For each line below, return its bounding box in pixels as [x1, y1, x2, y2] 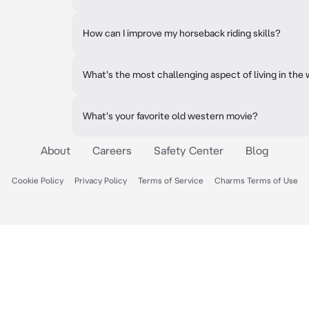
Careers [92, 144, 132, 157]
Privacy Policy [74, 176, 127, 185]
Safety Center [154, 144, 223, 157]
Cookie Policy [11, 176, 63, 185]
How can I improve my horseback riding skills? [83, 28, 281, 39]
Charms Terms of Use [214, 176, 298, 185]
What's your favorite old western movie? [83, 110, 258, 121]
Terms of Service [137, 176, 203, 185]
